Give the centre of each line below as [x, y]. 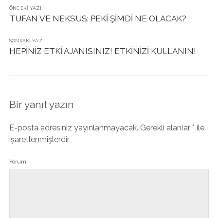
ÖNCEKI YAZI [25, 8]
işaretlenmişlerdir [39, 139]
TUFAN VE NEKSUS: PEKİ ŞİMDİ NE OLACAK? [98, 18]
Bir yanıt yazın [41, 104]
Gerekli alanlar [166, 128]
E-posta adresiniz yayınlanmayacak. [73, 128]
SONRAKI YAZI [27, 41]
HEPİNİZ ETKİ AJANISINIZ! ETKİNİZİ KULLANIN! [102, 51]
